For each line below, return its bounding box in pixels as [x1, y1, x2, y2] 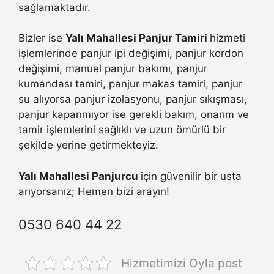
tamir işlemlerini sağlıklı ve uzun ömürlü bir [18, 124, 226, 136]
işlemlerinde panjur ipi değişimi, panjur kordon [18, 47, 243, 60]
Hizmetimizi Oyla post [120, 256, 242, 271]
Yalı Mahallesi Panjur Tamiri [65, 32, 210, 45]
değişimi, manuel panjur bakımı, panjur [18, 62, 207, 75]
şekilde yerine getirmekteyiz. [18, 139, 158, 152]
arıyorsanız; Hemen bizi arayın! [18, 185, 169, 198]
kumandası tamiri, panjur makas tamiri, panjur [18, 78, 242, 91]
